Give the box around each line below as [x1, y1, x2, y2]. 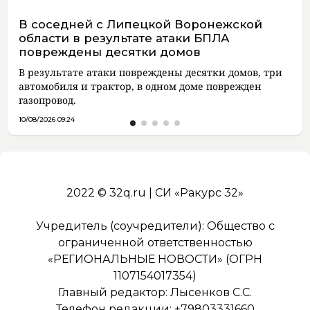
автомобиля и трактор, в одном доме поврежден [19, 80, 262, 93]
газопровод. [19, 93, 76, 107]
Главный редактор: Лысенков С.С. [58, 286, 252, 299]
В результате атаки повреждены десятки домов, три [19, 66, 282, 79]
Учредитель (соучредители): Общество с [35, 219, 275, 232]
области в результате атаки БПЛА [19, 31, 230, 45]
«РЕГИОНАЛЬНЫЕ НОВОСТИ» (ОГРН [48, 253, 262, 266]
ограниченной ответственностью [57, 236, 253, 249]
